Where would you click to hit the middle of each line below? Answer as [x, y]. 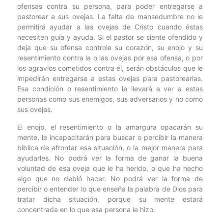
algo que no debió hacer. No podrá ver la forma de [110, 178]
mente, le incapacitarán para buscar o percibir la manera [110, 137]
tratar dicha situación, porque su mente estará [110, 199]
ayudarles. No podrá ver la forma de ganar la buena [110, 158]
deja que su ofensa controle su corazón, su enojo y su [110, 48]
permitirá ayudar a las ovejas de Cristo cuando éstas [110, 27]
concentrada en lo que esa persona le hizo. [86, 209]
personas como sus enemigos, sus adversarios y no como [110, 99]
